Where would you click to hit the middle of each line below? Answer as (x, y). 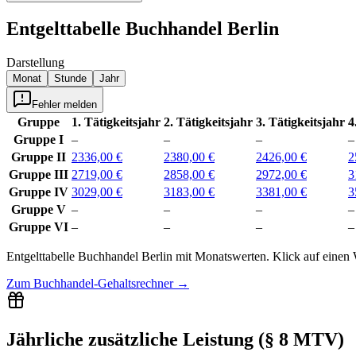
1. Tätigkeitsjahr (116, 122)
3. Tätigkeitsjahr (300, 122)
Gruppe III (39, 174)
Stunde (70, 78)
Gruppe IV (39, 192)
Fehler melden (64, 104)
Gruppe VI (39, 226)
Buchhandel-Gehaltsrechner (103, 283)
